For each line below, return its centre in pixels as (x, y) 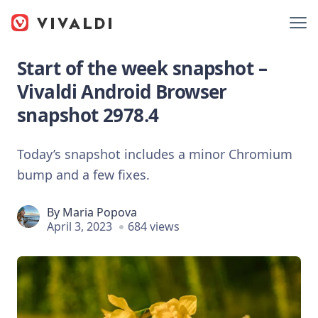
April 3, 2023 (79, 226)
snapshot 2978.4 (88, 115)
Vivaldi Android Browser (122, 92)
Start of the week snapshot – (142, 68)
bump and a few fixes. (83, 174)
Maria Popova (100, 212)
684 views (154, 226)
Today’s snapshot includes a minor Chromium (155, 154)
